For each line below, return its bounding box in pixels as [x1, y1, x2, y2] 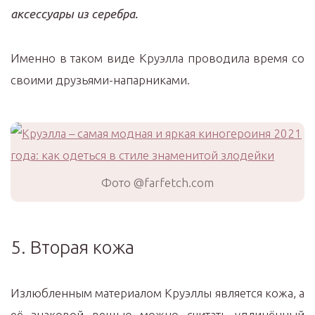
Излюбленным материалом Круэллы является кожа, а [11, 286, 304, 300]
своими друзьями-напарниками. [11, 73, 190, 86]
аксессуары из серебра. [11, 7, 138, 20]
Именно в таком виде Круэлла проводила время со [11, 51, 304, 65]
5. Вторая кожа [11, 237, 134, 257]
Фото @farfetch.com [101, 176, 214, 189]
